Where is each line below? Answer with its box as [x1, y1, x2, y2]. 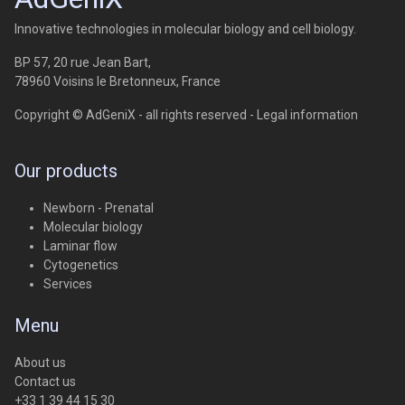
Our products [14, 160, 118, 183]
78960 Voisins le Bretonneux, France [14, 74, 221, 89]
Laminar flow [43, 239, 118, 254]
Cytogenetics [43, 258, 118, 273]
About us [14, 355, 66, 371]
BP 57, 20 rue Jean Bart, [14, 55, 151, 71]
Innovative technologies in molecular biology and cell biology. [14, 22, 356, 37]
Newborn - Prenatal [43, 201, 154, 216]
